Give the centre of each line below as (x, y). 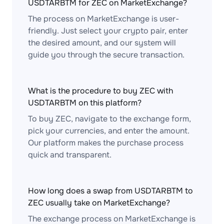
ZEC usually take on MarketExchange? (99, 203)
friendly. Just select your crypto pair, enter (108, 31)
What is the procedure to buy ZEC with (100, 91)
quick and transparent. (70, 155)
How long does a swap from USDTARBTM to (110, 191)
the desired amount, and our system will (102, 43)
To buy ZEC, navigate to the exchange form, (109, 119)
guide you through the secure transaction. (106, 55)
